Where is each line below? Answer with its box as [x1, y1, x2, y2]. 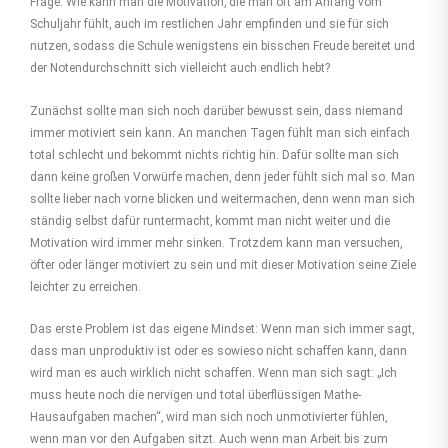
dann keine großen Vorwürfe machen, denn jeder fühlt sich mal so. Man [30, 169, 415, 184]
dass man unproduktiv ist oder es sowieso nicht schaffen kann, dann [30, 344, 407, 359]
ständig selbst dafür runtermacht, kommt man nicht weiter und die [30, 213, 390, 228]
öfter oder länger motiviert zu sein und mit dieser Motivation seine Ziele [30, 257, 416, 272]
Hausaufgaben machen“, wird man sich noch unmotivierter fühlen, [30, 410, 387, 425]
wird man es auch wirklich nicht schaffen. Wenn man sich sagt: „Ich [30, 366, 397, 381]
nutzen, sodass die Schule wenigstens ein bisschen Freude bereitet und [30, 38, 415, 53]
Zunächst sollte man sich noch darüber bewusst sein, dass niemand [30, 103, 403, 118]
